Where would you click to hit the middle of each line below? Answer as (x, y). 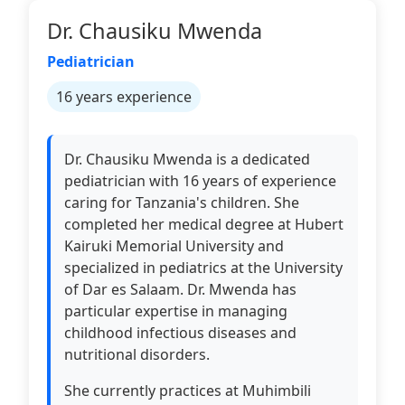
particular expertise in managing (176, 311)
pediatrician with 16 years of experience (200, 181)
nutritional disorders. (137, 354)
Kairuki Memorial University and (174, 246)
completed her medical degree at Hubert (204, 224)
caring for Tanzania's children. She (182, 202)
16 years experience (124, 97)
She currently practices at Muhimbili (188, 391)
